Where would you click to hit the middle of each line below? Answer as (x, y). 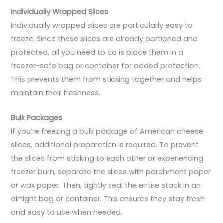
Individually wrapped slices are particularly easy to (102, 26)
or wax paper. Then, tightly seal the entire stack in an (106, 185)
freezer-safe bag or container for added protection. (106, 66)
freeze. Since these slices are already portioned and (105, 39)
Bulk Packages (37, 118)
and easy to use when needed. (67, 212)
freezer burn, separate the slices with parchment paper (111, 171)
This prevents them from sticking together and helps (107, 79)
